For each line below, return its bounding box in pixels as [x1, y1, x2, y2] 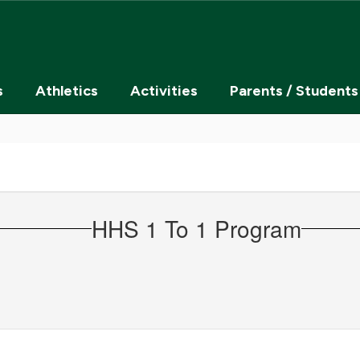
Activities [130, 82, 198, 100]
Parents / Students [230, 82, 358, 100]
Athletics [35, 82, 98, 100]
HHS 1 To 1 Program [91, 211, 301, 244]
